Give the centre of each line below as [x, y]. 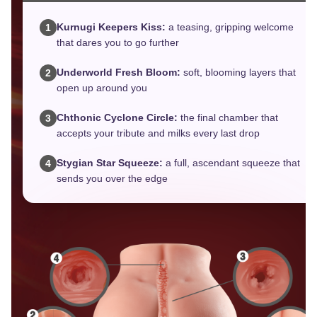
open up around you [102, 88]
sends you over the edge [112, 179]
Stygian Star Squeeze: [110, 163]
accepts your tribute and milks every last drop [158, 133]
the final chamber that [228, 118]
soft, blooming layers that [238, 73]
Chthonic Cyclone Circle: [117, 118]
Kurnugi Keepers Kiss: [111, 27]
